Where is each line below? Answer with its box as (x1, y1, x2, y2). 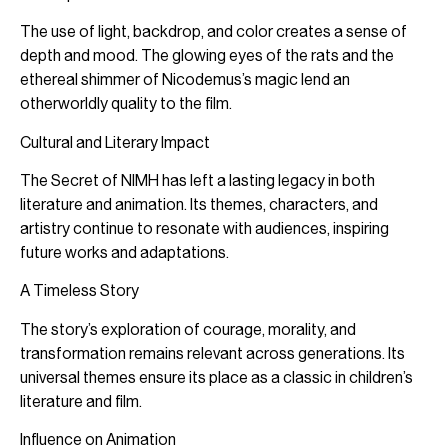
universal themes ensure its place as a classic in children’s (20, 367, 413, 387)
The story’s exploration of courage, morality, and (20, 319, 356, 339)
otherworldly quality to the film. (20, 94, 232, 114)
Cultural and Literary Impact (20, 132, 210, 152)
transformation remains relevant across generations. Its (20, 343, 405, 363)
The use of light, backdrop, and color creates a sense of (20, 22, 407, 42)
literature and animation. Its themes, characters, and (20, 194, 378, 214)
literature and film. (20, 391, 142, 411)
